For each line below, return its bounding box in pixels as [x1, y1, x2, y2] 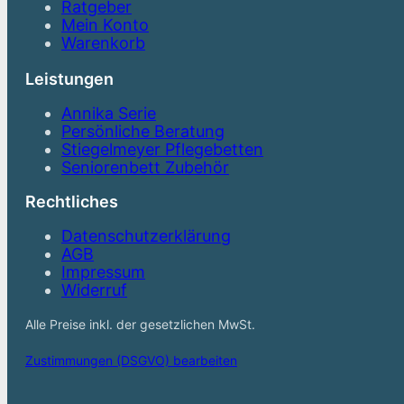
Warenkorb [61, 33, 145, 52]
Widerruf [61, 280, 127, 299]
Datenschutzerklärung [61, 226, 231, 245]
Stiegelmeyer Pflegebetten [61, 140, 263, 159]
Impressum [61, 262, 145, 281]
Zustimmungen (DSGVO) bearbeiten [25, 353, 237, 368]
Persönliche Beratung [61, 122, 225, 141]
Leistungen [25, 69, 114, 88]
